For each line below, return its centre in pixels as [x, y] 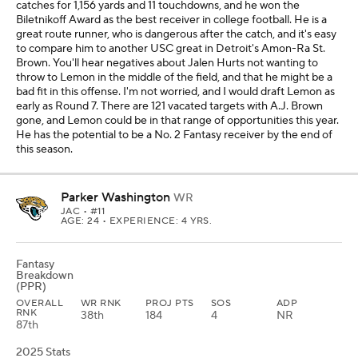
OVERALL [40, 303]
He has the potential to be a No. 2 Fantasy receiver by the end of [174, 135]
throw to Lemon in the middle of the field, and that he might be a [174, 78]
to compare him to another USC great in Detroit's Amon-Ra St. [171, 49]
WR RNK [101, 303]
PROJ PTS [170, 303]
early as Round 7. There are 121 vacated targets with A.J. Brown [169, 106]
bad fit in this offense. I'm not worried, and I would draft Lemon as [175, 92]
